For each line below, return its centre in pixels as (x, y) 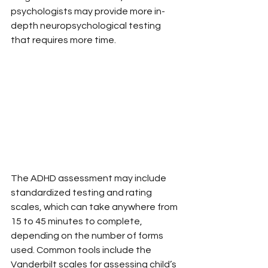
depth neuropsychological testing (87, 25)
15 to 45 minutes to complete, (77, 221)
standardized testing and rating (82, 192)
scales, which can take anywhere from (95, 207)
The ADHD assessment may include (89, 178)
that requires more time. (63, 40)
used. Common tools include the (82, 250)
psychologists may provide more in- (88, 11)
